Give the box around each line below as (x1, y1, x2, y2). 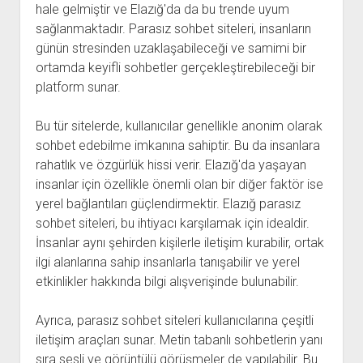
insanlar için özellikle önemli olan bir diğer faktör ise (35, 177, 323, 192)
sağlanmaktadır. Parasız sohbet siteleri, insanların (35, 21, 311, 36)
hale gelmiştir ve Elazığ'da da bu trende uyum (35, 2, 289, 17)
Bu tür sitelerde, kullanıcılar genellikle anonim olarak (35, 118, 322, 134)
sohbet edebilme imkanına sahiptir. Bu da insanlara (35, 138, 320, 153)
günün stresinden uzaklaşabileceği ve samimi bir (35, 41, 306, 56)
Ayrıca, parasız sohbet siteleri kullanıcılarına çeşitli (35, 313, 314, 328)
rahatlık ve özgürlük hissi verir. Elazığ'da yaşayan (35, 157, 306, 173)
